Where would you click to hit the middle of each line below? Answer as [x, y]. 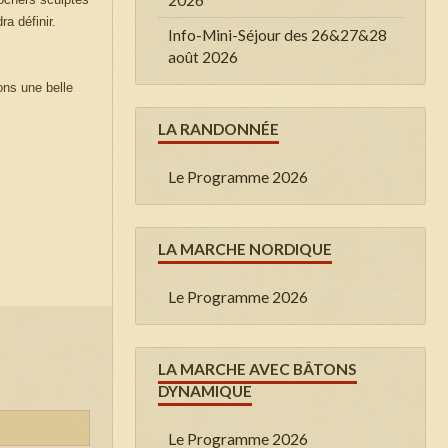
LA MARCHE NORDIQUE [245, 248]
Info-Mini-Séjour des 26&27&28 [277, 34]
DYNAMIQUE [205, 390]
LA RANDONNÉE [218, 128]
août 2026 [203, 56]
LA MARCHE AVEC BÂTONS [257, 368]
